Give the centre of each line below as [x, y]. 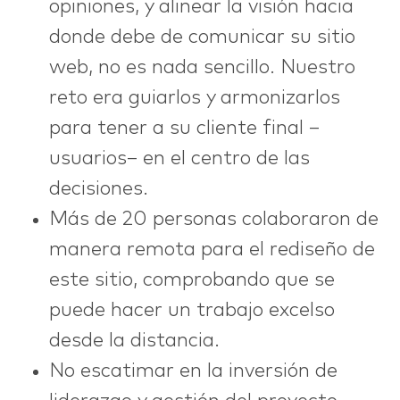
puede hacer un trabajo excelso [192, 310]
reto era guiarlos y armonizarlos [195, 98]
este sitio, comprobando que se [192, 280]
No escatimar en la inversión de [193, 371]
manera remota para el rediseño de [212, 250]
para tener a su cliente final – [184, 128]
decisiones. [99, 189]
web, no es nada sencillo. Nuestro [202, 67]
